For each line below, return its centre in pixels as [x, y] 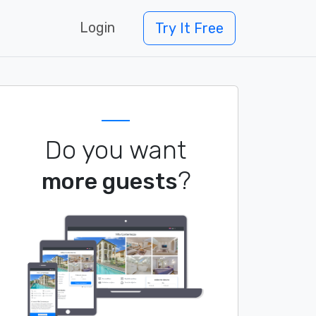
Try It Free [189, 28]
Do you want [116, 150]
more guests [109, 181]
